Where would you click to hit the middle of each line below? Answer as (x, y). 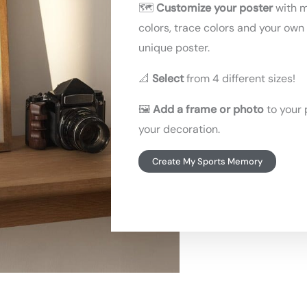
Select (170, 78)
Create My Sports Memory (208, 161)
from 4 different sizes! (241, 78)
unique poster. (174, 48)
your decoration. (180, 129)
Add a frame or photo (209, 109)
